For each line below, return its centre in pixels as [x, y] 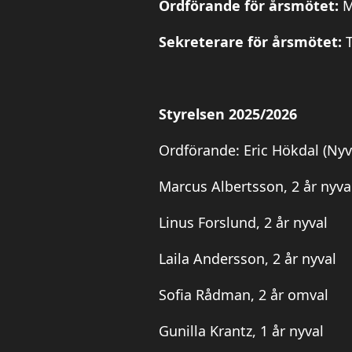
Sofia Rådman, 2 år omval [244, 295]
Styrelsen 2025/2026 [228, 114]
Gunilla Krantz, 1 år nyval [241, 331]
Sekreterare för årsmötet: [252, 42]
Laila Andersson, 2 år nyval [247, 259]
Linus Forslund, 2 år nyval [243, 223]
